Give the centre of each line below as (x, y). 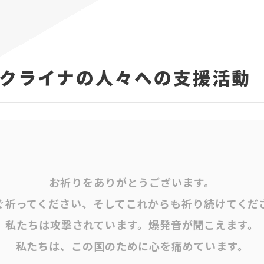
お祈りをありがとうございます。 (132, 183)
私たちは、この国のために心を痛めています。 (132, 246)
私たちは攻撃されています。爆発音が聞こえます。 (132, 225)
